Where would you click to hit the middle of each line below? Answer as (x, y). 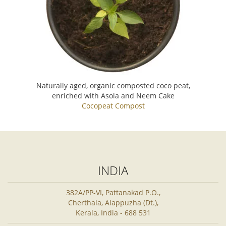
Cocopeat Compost (113, 105)
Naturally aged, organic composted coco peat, (113, 85)
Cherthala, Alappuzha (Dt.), (113, 202)
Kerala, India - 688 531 (113, 212)
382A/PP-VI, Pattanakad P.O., (113, 192)
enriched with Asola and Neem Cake (113, 95)
